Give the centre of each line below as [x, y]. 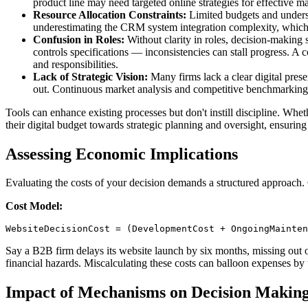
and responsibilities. [76, 64]
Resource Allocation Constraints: [110, 14]
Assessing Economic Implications [122, 154]
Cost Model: [34, 206]
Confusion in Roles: [79, 39]
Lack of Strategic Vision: [90, 76]
